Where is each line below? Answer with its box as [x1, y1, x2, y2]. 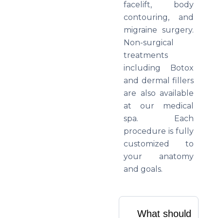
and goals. [124, 164, 163, 174]
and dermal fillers [124, 76, 194, 85]
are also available [124, 89, 194, 98]
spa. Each [124, 114, 194, 123]
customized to [124, 139, 194, 148]
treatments [124, 51, 168, 60]
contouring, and [124, 13, 194, 22]
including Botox [124, 63, 194, 73]
